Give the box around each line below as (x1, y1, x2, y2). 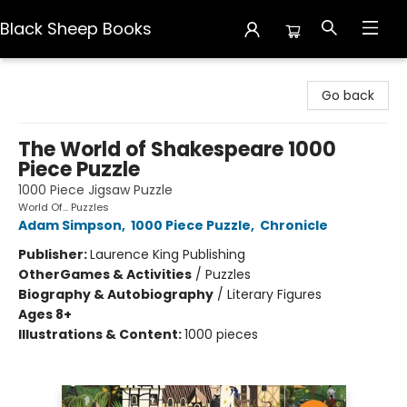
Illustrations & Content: (18, 325, 184, 343)
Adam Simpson (18, 216, 122, 234)
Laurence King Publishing (90, 245, 245, 263)
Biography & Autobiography (18, 285, 213, 303)
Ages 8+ (18, 305, 72, 323)
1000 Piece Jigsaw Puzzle (18, 181, 173, 199)
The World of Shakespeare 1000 (18, 135, 336, 164)
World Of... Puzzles (18, 200, 109, 214)
